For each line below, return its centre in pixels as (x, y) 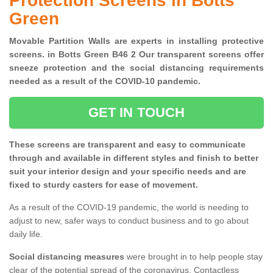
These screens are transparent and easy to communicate (127, 145)
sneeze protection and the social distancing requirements (136, 68)
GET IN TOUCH (136, 113)
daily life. (26, 234)
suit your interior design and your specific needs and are (128, 172)
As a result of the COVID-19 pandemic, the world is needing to (129, 207)
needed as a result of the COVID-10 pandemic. (107, 81)
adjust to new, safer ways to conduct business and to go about (129, 221)
